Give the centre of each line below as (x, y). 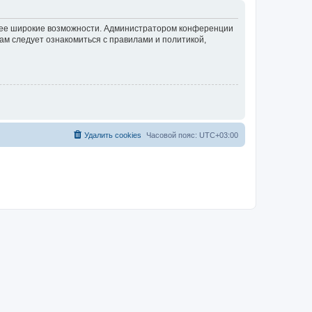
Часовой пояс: (173, 135)
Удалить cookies (113, 135)
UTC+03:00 (219, 135)
